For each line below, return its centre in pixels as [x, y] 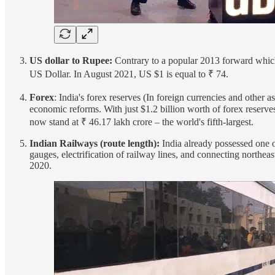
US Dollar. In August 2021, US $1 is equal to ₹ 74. [129, 74]
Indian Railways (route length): [96, 144]
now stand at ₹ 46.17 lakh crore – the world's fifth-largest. [141, 122]
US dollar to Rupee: [72, 61]
